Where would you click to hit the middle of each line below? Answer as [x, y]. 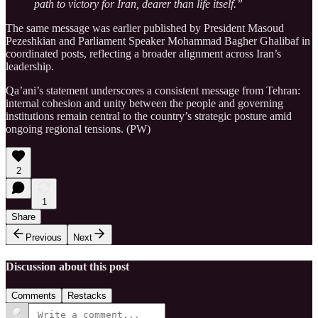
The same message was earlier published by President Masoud [145, 28]
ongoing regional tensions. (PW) [78, 129]
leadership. [30, 67]
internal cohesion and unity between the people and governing [144, 104]
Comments [34, 295]
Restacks [87, 295]
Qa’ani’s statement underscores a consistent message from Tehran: [153, 91]
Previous [44, 238]
